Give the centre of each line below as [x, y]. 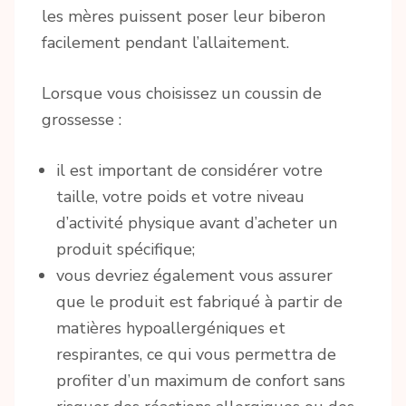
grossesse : [82, 120]
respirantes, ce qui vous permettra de [196, 355]
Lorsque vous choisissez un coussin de [182, 94]
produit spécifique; [126, 250]
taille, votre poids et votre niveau [180, 197]
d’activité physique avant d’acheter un [197, 223]
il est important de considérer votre [189, 171]
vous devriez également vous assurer [194, 276]
